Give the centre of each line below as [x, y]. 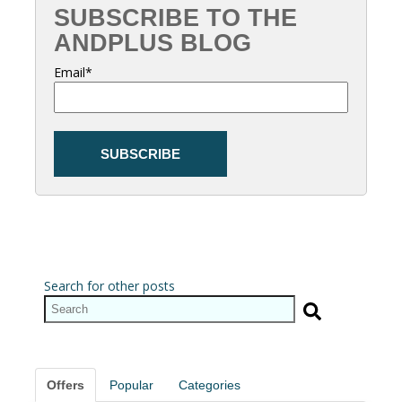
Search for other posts [109, 286]
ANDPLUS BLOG [153, 43]
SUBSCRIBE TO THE [175, 18]
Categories [210, 385]
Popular [131, 385]
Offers [66, 385]
